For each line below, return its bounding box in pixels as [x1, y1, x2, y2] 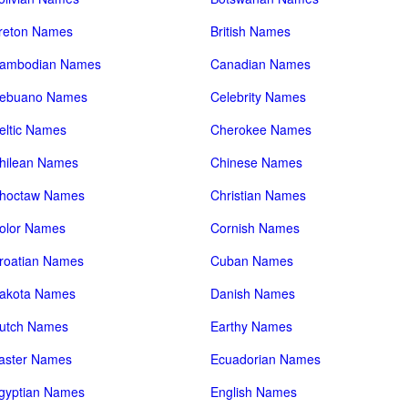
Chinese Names [210, 153, 303, 171]
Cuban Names [210, 251, 294, 270]
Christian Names [210, 186, 307, 204]
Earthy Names [210, 317, 293, 335]
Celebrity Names [210, 87, 307, 106]
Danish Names [210, 284, 296, 302]
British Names [210, 22, 291, 40]
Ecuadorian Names [210, 350, 321, 368]
